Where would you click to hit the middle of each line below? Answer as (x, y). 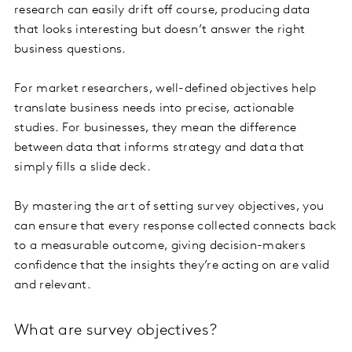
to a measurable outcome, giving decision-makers (160, 246)
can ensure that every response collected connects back (176, 227)
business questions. (70, 50)
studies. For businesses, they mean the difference (156, 128)
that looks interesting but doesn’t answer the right (160, 30)
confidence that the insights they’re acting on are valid (172, 266)
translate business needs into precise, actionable (154, 109)
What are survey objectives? (116, 331)
